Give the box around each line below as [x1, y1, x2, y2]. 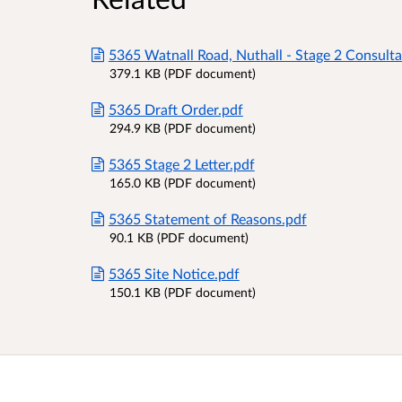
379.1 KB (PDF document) [109, 65, 256, 81]
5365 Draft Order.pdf [108, 100, 243, 118]
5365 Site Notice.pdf [108, 264, 240, 282]
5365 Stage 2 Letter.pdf [108, 154, 255, 172]
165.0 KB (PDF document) [109, 174, 256, 190]
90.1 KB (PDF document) [109, 229, 249, 245]
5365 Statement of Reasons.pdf [108, 209, 307, 227]
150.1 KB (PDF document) [109, 284, 256, 300]
